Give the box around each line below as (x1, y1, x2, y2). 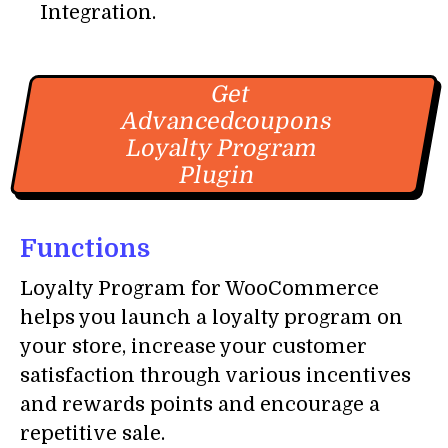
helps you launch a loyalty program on (20, 306, 403, 330)
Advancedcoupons (118, 108, 335, 136)
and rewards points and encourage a (20, 393, 380, 417)
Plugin (176, 162, 258, 190)
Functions (20, 234, 150, 264)
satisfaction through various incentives (20, 364, 411, 388)
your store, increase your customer (20, 335, 367, 359)
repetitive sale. (20, 422, 165, 446)
